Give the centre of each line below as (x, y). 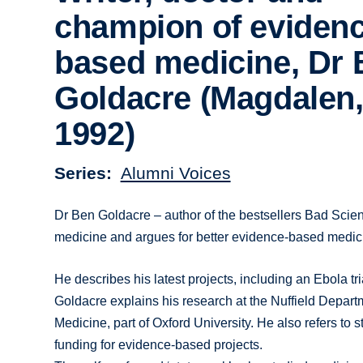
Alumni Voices (175, 173)
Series (81, 173)
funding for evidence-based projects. (159, 344)
